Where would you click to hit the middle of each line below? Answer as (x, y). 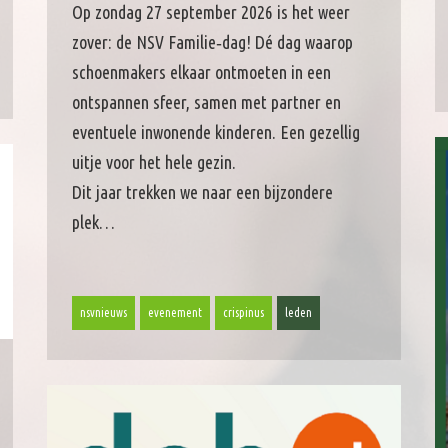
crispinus (243, 312)
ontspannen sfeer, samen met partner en (206, 101)
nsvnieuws (103, 312)
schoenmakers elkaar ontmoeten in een (201, 71)
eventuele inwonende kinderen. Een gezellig (215, 131)
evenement (174, 312)
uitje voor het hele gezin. (153, 161)
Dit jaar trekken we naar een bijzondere (202, 191)
